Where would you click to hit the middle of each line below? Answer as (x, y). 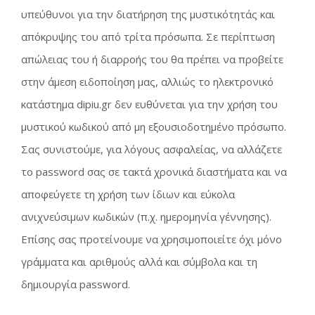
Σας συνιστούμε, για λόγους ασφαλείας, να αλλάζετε (152, 149)
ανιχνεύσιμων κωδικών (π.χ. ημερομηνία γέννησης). (146, 216)
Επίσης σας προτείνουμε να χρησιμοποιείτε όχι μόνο (152, 239)
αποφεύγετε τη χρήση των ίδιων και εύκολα (128, 194)
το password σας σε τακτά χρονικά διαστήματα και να (154, 171)
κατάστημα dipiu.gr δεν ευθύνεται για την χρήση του (149, 104)
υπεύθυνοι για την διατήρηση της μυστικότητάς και (148, 14)
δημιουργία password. (76, 284)
